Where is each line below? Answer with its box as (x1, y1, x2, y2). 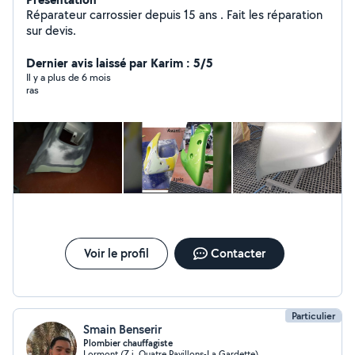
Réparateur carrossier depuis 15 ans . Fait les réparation (26, 6, 220, 23)
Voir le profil (83, 245, 149, 261)
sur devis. (26, 22, 76, 39)
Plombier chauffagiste (83, 337, 173, 349)
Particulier (292, 309, 335, 323)
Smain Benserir (83, 321, 162, 338)
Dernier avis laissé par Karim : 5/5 (26, 54, 213, 71)
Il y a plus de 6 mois (26, 71, 111, 84)
